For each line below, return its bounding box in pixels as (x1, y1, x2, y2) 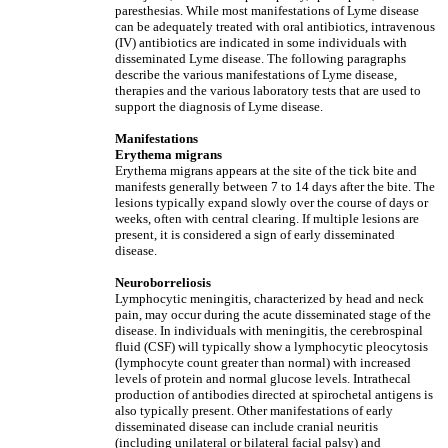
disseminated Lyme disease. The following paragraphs (115, 51, 406, 66)
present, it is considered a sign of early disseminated (115, 227, 395, 242)
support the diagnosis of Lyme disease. (115, 99, 323, 114)
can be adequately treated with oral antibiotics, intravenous (115, 19, 435, 34)
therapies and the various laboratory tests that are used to (115, 83, 421, 98)
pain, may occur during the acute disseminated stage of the (115, 307, 431, 322)
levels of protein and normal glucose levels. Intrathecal (115, 371, 411, 386)
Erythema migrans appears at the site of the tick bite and (115, 163, 417, 178)
